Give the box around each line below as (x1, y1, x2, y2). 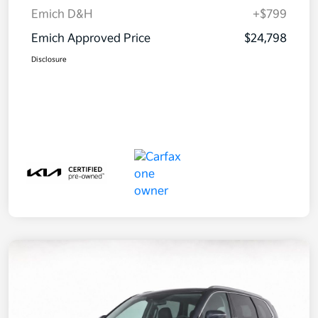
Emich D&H (31, 7, 93, 21)
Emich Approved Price (31, 31, 150, 45)
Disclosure (31, 55, 67, 64)
